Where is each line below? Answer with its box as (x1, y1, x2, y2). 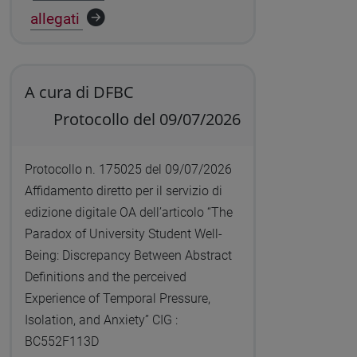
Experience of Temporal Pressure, (24, 291, 210, 307)
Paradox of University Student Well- (24, 226, 222, 242)
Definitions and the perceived (24, 269, 186, 285)
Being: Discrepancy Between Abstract (24, 248, 232, 264)
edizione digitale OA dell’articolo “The (24, 205, 233, 221)
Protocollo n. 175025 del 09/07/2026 (24, 162, 232, 178)
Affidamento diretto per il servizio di (24, 183, 222, 199)
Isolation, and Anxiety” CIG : (24, 312, 178, 328)
